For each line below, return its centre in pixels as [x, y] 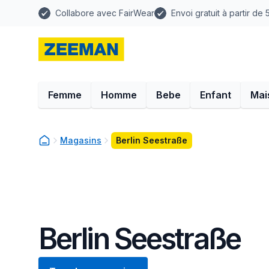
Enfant [216, 95]
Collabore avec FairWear [105, 13]
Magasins [81, 140]
